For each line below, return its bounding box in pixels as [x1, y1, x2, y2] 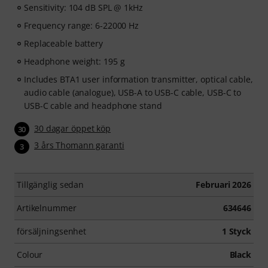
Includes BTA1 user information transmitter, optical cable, [24, 74, 253, 85]
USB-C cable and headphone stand [24, 100, 162, 111]
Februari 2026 [196, 178, 251, 190]
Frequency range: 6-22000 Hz [24, 20, 139, 31]
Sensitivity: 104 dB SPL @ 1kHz [24, 2, 143, 13]
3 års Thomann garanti [34, 139, 124, 151]
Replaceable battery [24, 38, 103, 49]
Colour [17, 248, 43, 260]
